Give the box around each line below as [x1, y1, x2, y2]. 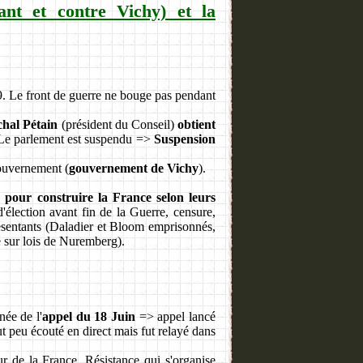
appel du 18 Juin [42, 309, 139, 323]
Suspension [154, 131, 216, 146]
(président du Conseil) [58, 117, 178, 131]
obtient [177, 117, 216, 131]
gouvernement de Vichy [69, 160, 199, 175]
